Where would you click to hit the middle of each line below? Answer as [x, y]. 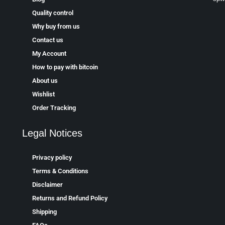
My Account [49, 54]
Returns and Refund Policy [70, 198]
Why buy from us [56, 27]
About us [45, 81]
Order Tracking [54, 108]
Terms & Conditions [60, 171]
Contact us [47, 40]
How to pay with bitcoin [65, 67]
